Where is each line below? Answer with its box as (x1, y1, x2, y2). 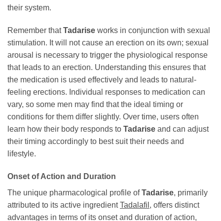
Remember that (7, 26, 63, 35)
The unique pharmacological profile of (7, 188, 142, 197)
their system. (7, 3, 51, 12)
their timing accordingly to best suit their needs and (7, 137, 184, 146)
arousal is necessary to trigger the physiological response (7, 51, 208, 60)
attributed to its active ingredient (7, 200, 120, 209)
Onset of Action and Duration (7, 172, 116, 181)
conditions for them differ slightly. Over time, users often (7, 112, 199, 121)
